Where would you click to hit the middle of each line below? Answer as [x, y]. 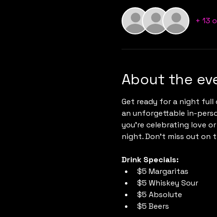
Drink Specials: [150, 160]
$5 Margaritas [163, 171]
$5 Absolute [159, 195]
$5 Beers [153, 206]
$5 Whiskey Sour [167, 183]
